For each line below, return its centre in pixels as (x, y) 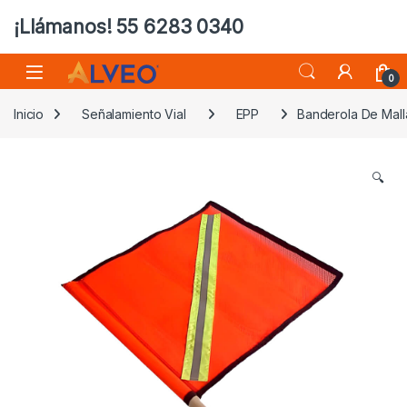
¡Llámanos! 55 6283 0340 (129, 27)
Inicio (29, 114)
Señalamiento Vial (134, 114)
